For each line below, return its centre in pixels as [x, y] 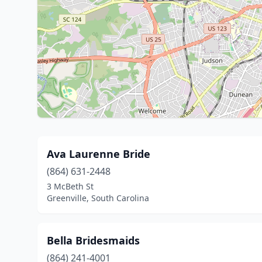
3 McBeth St [70, 186]
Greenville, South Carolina [98, 198]
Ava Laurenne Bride [99, 154]
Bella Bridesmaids [93, 240]
